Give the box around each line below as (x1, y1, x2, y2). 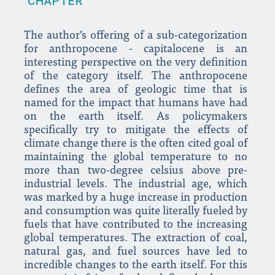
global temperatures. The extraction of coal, (24, 233, 247, 245)
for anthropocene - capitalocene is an (24, 44, 247, 56)
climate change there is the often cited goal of (24, 139, 247, 150)
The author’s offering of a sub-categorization (24, 31, 247, 42)
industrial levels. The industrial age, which (24, 179, 247, 191)
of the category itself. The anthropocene (24, 71, 247, 83)
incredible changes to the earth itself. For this (24, 260, 247, 272)
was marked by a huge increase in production (24, 193, 247, 204)
